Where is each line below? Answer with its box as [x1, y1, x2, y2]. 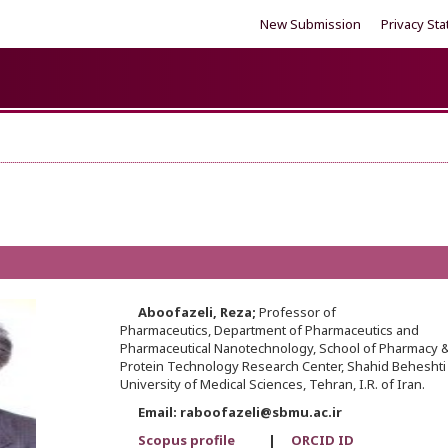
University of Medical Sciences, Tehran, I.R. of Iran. [119, 375, 425, 394]
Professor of [255, 303, 336, 322]
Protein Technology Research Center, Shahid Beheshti [119, 357, 446, 376]
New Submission [260, 15, 361, 33]
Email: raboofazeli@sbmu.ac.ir [119, 403, 342, 422]
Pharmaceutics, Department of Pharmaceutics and [119, 321, 419, 340]
